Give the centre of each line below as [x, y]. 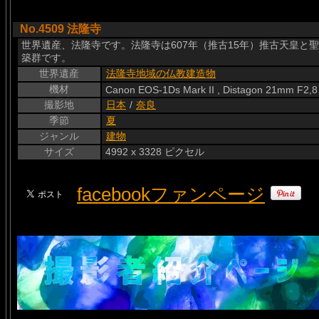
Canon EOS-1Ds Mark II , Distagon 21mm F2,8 [211, 90]
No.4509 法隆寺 [61, 29]
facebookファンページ [171, 194]
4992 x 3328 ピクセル [155, 152]
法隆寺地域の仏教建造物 [161, 73]
